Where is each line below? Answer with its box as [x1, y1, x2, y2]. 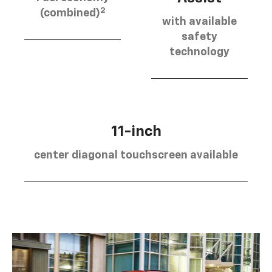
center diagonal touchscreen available [34, 149, 238, 161]
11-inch [110, 124, 161, 139]
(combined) [39, 8, 100, 19]
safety [182, 31, 217, 42]
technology [169, 46, 229, 58]
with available [162, 16, 237, 27]
